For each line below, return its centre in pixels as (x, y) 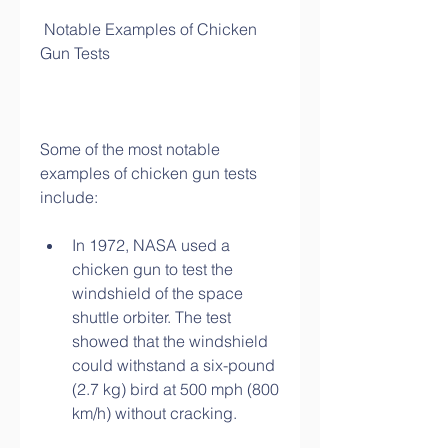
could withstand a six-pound (173, 365)
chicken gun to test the (152, 269)
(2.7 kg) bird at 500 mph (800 (175, 389)
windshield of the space (157, 293)
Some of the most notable (130, 149)
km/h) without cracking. (154, 413)
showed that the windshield (170, 341)
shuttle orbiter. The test (151, 317)
